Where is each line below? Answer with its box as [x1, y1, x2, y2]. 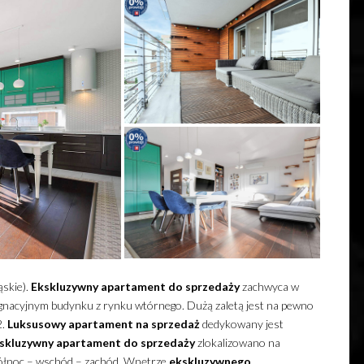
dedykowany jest [199, 317, 284, 331]
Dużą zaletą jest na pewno [186, 298, 314, 313]
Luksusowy [6, 317, 66, 331]
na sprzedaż [135, 317, 200, 331]
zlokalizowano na [194, 336, 280, 350]
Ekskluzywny [30, 279, 98, 294]
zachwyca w [239, 279, 299, 294]
